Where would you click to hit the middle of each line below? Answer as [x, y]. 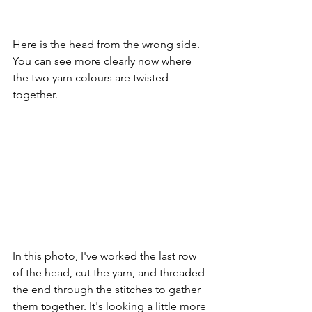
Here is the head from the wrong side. [108, 44]
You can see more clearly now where [103, 61]
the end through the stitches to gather [108, 289]
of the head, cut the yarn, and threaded [110, 272]
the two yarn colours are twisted [92, 77]
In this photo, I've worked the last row [106, 256]
